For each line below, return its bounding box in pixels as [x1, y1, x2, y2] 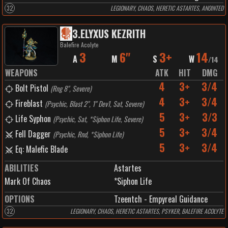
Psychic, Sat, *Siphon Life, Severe [55, 113, 141, 124]
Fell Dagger [15, 128, 51, 140]
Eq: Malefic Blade [15, 143, 68, 155]
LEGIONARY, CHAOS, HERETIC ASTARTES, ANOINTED [110, 4, 223, 12]
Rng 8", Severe [52, 83, 90, 94]
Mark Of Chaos [5, 175, 51, 187]
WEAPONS [5, 67, 38, 79]
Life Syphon [15, 112, 51, 125]
